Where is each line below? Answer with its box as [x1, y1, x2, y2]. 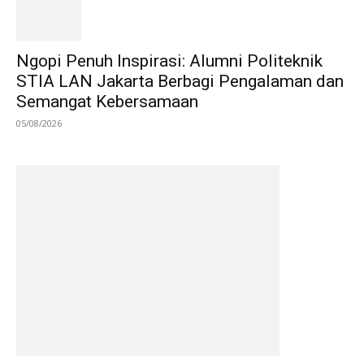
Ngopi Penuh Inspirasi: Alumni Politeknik [16, 51, 323, 71]
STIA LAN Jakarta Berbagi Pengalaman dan [16, 71, 344, 91]
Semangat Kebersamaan [16, 92, 198, 111]
